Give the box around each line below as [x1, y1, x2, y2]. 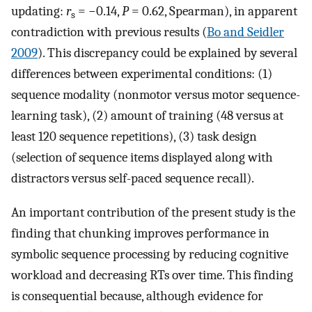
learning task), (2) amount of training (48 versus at [11, 108, 283, 124]
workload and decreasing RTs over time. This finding [11, 267, 293, 283]
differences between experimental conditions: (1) [11, 66, 272, 82]
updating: [11, 3, 66, 19]
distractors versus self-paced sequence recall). [11, 171, 254, 187]
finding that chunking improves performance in [11, 225, 270, 241]
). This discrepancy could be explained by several [38, 45, 297, 61]
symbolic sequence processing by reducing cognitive [11, 246, 288, 262]
